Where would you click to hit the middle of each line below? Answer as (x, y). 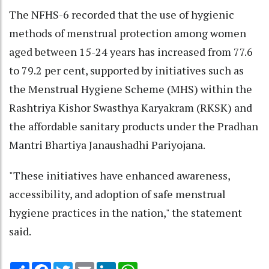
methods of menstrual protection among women (128, 33)
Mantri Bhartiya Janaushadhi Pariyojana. (107, 144)
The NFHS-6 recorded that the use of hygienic (122, 14)
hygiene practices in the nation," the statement (125, 212)
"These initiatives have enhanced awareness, (119, 175)
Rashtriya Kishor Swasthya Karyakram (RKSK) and (131, 107)
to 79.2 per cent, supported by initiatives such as (126, 70)
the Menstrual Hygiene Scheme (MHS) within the (131, 89)
